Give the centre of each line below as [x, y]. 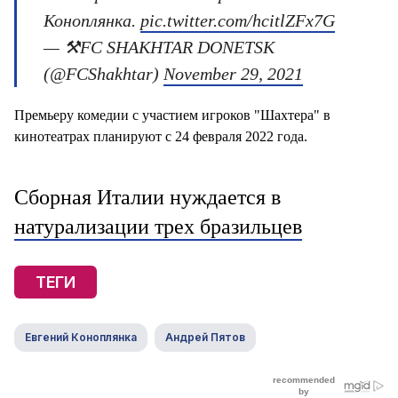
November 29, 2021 [233, 74]
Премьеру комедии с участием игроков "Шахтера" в [172, 115]
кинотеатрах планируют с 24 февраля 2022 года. [161, 136]
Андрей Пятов [205, 337]
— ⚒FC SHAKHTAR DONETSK [159, 47]
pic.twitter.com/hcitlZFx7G [238, 20]
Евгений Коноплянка [81, 337]
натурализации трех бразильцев [158, 227]
